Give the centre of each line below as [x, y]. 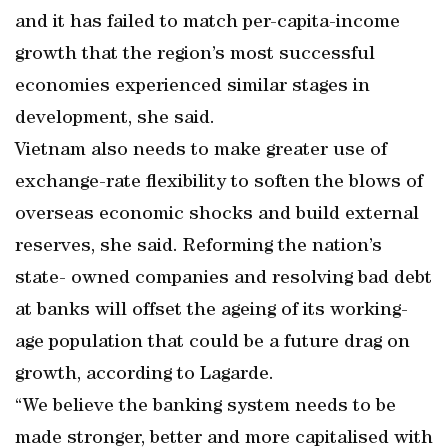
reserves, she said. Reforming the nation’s [198, 247]
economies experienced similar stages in [192, 87]
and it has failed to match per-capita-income [207, 23]
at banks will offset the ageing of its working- [211, 311]
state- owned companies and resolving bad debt [223, 279]
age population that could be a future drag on [212, 343]
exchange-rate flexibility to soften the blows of [219, 183]
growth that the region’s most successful [195, 55]
